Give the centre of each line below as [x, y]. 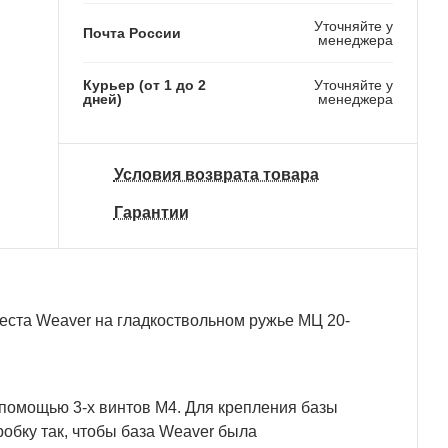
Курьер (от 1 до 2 [144, 84]
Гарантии [151, 212]
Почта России [131, 32]
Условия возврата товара [216, 175]
